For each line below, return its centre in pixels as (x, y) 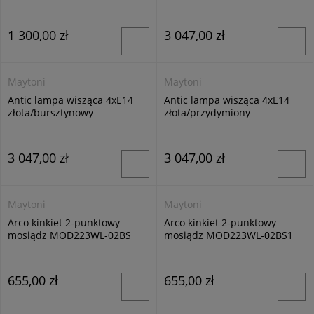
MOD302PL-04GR (204, 125)
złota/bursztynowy (50, 112)
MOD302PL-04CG (47, 125)
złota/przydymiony (207, 112)
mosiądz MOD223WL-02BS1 (228, 235)
